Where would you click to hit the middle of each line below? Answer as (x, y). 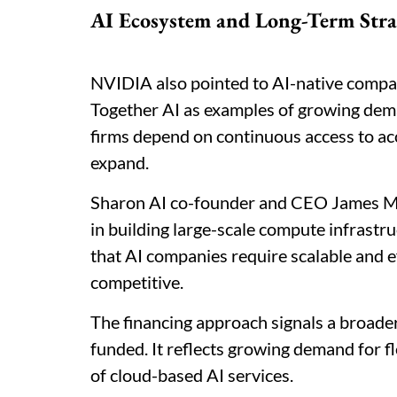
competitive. (137, 282)
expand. (120, 162)
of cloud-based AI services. (192, 375)
